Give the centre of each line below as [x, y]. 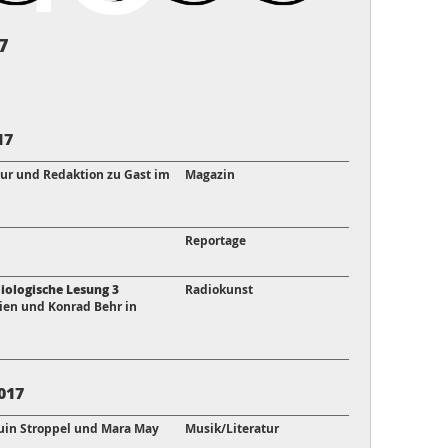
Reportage [215, 241]
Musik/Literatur [232, 429]
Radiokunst [219, 290]
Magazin [210, 175]
